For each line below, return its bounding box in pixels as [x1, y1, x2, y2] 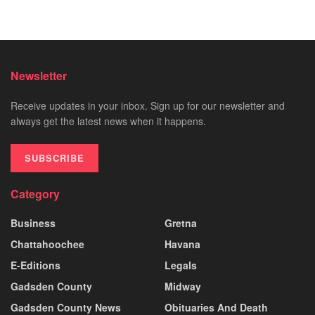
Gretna [165, 215, 197, 230]
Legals [165, 257, 197, 272]
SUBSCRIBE [25, 150, 84, 165]
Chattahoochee [11, 236, 84, 251]
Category [11, 185, 60, 202]
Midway [165, 278, 201, 293]
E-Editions [11, 257, 60, 272]
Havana [165, 236, 200, 251]
